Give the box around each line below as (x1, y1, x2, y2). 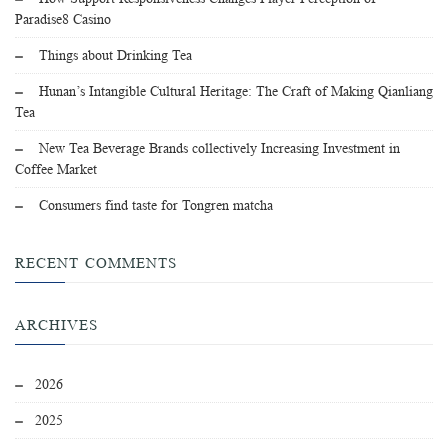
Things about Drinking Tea (39, 47, 192, 64)
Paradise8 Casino (15, 11, 111, 28)
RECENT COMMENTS (15, 255, 177, 273)
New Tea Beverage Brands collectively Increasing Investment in (39, 140, 400, 157)
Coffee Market (15, 161, 97, 178)
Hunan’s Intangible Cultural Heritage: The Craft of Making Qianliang (39, 83, 433, 100)
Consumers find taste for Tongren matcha (39, 197, 273, 214)
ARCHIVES (15, 317, 98, 335)
